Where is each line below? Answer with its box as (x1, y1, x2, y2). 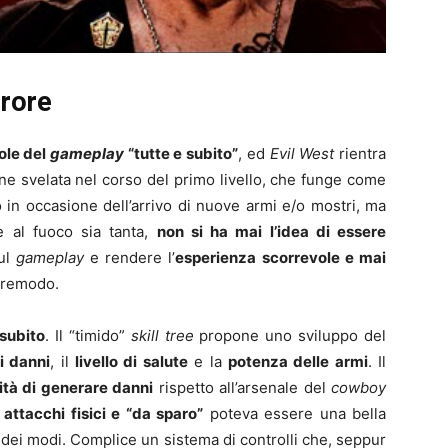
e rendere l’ (83, 247, 176, 267)
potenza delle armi (227, 351, 368, 371)
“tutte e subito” (124, 143, 239, 163)
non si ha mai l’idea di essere (156, 221, 386, 241)
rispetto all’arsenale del (153, 377, 332, 397)
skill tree (130, 325, 194, 345)
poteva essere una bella (203, 403, 387, 423)
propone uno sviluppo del (193, 325, 387, 345)
